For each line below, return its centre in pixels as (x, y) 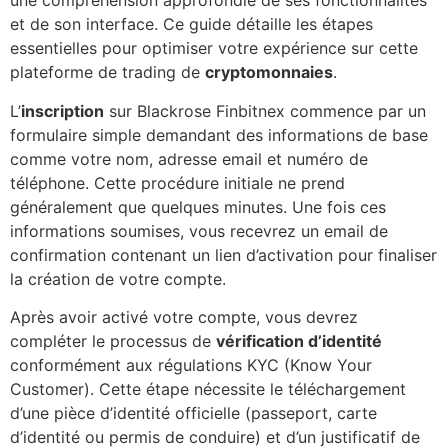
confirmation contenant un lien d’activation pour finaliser (223, 254)
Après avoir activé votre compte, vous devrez (184, 317)
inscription (62, 110)
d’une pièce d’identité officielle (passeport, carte (193, 413)
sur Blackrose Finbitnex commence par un (265, 110)
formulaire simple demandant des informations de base (219, 134)
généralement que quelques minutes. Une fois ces (198, 206)
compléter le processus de (113, 341)
